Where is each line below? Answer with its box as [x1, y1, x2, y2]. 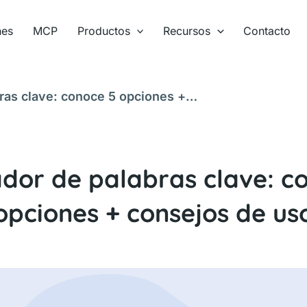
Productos [77, 24, 130, 38]
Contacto [243, 24, 291, 38]
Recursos [163, 24, 211, 38]
